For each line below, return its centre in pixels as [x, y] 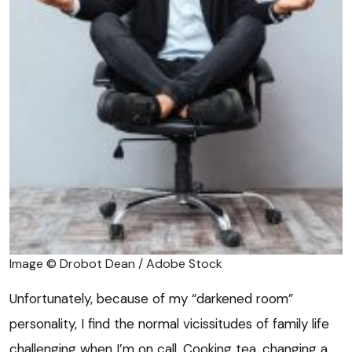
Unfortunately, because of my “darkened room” [151, 298]
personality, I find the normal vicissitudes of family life [169, 323]
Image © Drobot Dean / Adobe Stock [116, 263]
